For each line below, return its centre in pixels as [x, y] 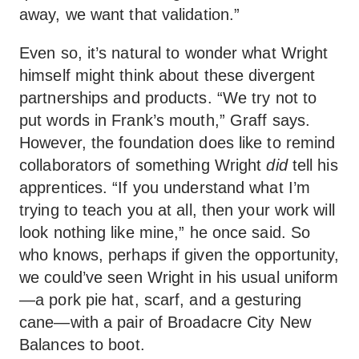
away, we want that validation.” [130, 14]
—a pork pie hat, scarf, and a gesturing [160, 300]
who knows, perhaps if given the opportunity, [179, 255]
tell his [313, 165]
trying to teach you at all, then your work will [177, 210]
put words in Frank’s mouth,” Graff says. [165, 120]
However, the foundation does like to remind [177, 143]
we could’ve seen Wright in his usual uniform [179, 277]
